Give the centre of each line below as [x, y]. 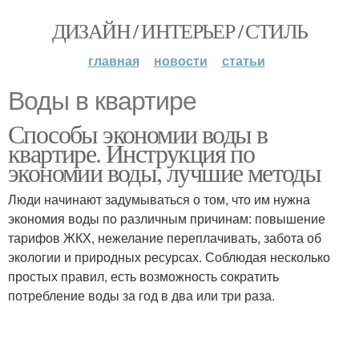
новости [180, 61]
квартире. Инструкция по [131, 153]
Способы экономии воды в [138, 133]
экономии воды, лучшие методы [165, 172]
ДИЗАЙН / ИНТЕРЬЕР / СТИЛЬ [179, 30]
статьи [243, 61]
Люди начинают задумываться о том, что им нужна [159, 199]
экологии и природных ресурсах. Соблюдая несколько [169, 257]
